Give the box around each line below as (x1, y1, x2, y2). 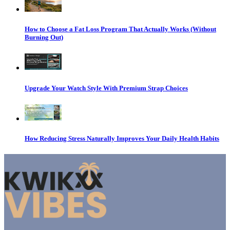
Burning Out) (25, 33, 63, 42)
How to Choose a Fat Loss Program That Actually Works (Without (25, 25, 216, 33)
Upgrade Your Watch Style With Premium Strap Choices (25, 84, 188, 92)
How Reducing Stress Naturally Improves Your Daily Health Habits (25, 134, 219, 142)
